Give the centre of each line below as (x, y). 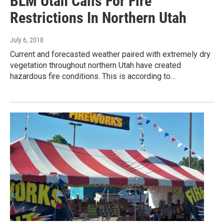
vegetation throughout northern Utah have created (95, 65)
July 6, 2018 (27, 40)
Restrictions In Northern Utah (98, 18)
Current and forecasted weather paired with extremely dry (110, 54)
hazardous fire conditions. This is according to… (93, 76)
